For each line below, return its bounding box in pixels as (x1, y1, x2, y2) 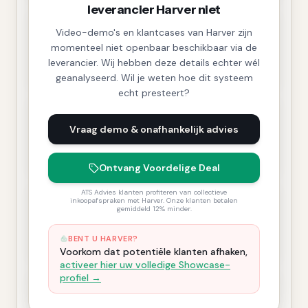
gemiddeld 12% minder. (116, 204, 192, 213)
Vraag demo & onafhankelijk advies (69, 123, 239, 135)
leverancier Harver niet (87, 2, 221, 17)
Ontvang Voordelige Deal (98, 162, 220, 174)
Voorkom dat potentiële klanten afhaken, (60, 245, 247, 258)
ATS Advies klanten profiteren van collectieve (81, 188, 227, 197)
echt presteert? (118, 87, 190, 99)
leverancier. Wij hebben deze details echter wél (48, 56, 260, 69)
